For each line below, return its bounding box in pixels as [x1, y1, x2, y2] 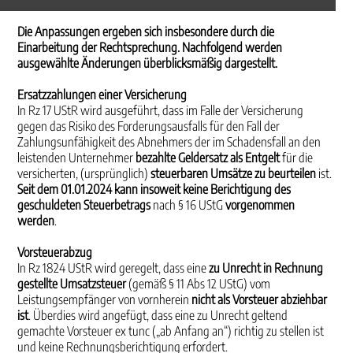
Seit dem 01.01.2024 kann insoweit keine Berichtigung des [17, 181, 292, 197]
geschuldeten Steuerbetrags [17, 197, 151, 213]
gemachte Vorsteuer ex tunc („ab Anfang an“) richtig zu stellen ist [17, 323, 325, 339]
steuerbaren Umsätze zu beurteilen [150, 165, 317, 181]
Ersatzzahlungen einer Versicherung [17, 87, 188, 102]
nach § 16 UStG [150, 197, 226, 213]
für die [280, 150, 314, 165]
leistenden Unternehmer [17, 150, 136, 165]
